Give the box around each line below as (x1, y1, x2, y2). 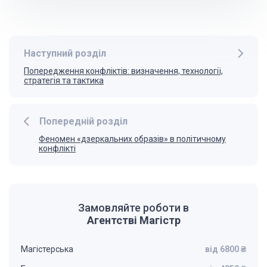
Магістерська (21, 244, 73, 254)
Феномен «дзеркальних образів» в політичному (39, 134, 226, 144)
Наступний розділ (24, 48, 106, 59)
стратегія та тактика (24, 76, 104, 85)
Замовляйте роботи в (78, 201, 189, 214)
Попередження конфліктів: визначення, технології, (24, 66, 223, 76)
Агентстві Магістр (86, 214, 181, 226)
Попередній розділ (39, 116, 128, 127)
